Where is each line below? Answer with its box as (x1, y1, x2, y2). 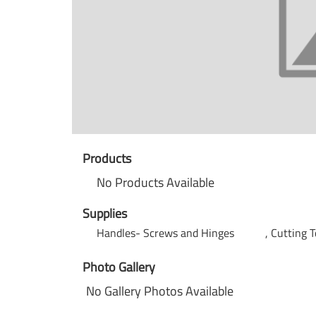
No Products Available (97, 173, 214, 192)
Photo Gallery (83, 257, 155, 276)
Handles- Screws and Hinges (97, 224, 237, 241)
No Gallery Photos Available (86, 281, 233, 300)
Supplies (83, 204, 127, 223)
